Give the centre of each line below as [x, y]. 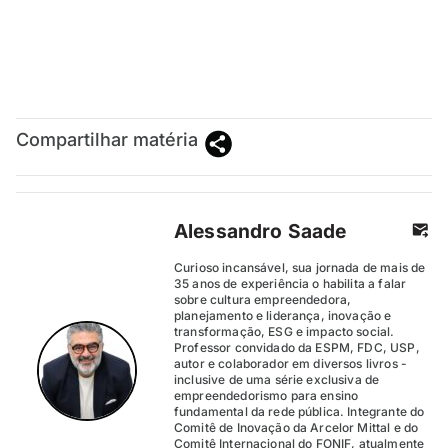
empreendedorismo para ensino [266, 396]
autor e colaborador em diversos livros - [290, 364]
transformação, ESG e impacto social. [284, 332]
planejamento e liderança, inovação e [283, 316]
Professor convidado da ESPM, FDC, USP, [297, 348]
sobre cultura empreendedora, [263, 300]
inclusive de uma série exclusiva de [277, 380]
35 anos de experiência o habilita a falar [290, 284]
